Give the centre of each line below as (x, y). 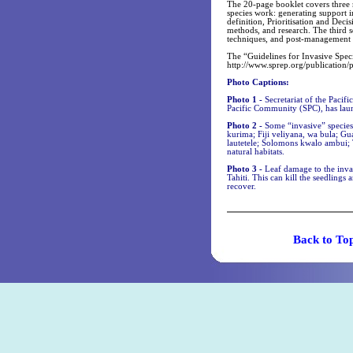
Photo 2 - (246, 126)
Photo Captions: (258, 82)
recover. (242, 186)
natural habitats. (256, 152)
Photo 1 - (246, 100)
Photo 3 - (246, 169)
